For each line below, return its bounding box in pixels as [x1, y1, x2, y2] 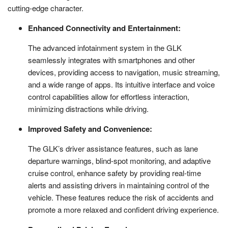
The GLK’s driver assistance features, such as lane [28, 142, 198, 154]
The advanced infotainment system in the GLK [28, 42, 182, 53]
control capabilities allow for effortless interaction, [28, 91, 189, 102]
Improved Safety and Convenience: [28, 123, 152, 134]
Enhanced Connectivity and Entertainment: [28, 22, 181, 34]
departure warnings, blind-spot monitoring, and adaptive [28, 155, 211, 166]
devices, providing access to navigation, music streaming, [28, 66, 220, 77]
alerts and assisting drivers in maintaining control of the [28, 179, 209, 190]
